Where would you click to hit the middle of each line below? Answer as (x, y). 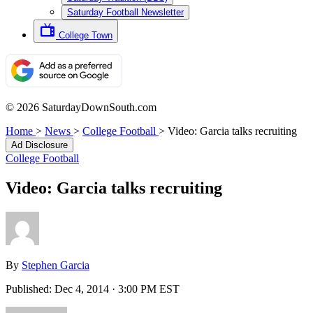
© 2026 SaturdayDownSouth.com (81, 107)
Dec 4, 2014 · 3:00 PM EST (117, 289)
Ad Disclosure (39, 145)
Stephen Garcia (56, 265)
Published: (30, 289)
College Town (86, 35)
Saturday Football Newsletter (125, 12)
